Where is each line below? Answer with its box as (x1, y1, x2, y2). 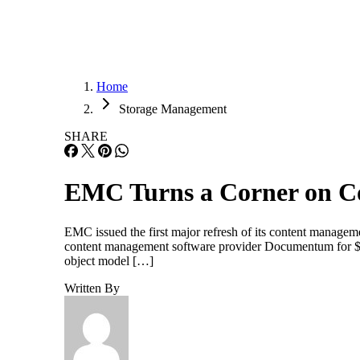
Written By (64, 280, 120, 295)
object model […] (64, 253, 153, 268)
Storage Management (119, 102, 227, 116)
